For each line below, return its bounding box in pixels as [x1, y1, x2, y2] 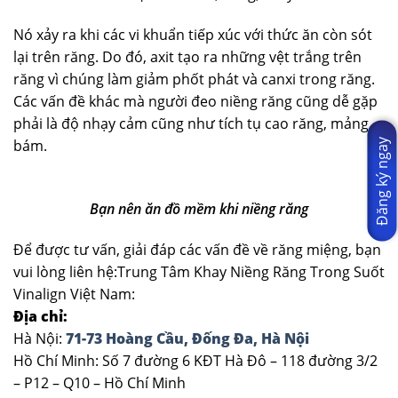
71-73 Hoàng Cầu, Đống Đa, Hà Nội [62, 328, 309, 348]
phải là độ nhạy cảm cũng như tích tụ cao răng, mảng [13, 114, 369, 134]
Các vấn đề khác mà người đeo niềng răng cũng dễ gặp [13, 92, 378, 112]
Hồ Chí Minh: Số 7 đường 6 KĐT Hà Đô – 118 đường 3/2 [13, 350, 378, 370]
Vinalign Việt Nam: [13, 283, 135, 304]
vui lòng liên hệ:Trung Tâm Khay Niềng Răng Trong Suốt [13, 261, 385, 282]
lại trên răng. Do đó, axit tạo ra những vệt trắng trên [13, 47, 362, 68]
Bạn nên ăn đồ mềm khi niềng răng [90, 198, 308, 219]
